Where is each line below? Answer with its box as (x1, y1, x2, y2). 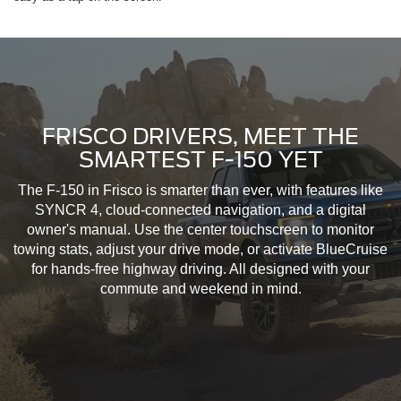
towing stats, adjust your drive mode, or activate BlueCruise (13, 242, 388, 258)
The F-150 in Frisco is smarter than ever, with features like (18, 183, 383, 199)
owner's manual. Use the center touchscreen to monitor (27, 222, 374, 238)
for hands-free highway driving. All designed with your (31, 261, 370, 277)
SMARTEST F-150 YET (78, 147, 323, 174)
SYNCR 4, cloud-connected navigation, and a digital (35, 202, 366, 218)
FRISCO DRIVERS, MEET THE (42, 124, 359, 150)
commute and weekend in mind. (99, 281, 302, 297)
